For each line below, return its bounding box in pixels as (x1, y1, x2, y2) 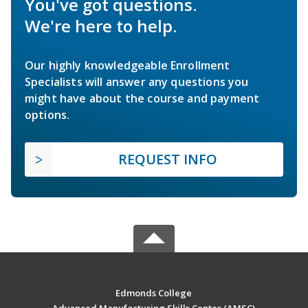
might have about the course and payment (25, 91, 260, 107)
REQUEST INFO (118, 150, 217, 169)
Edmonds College (115, 287, 192, 300)
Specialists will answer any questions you (25, 74, 249, 90)
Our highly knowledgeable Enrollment (25, 58, 230, 74)
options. (25, 107, 70, 123)
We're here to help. (25, 14, 177, 38)
